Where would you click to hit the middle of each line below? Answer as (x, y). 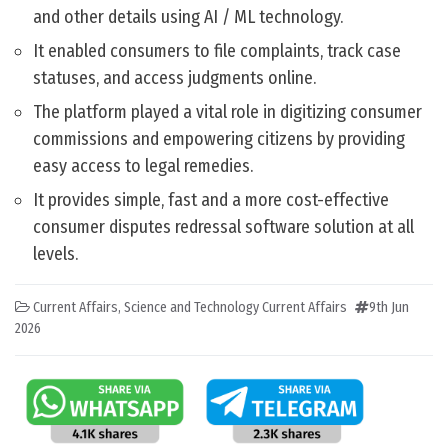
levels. (55, 254)
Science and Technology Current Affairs (235, 308)
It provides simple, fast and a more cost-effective (211, 200)
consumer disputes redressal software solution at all (223, 227)
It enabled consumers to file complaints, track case (217, 51)
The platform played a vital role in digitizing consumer (227, 112)
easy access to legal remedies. (143, 166)
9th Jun (389, 308)
